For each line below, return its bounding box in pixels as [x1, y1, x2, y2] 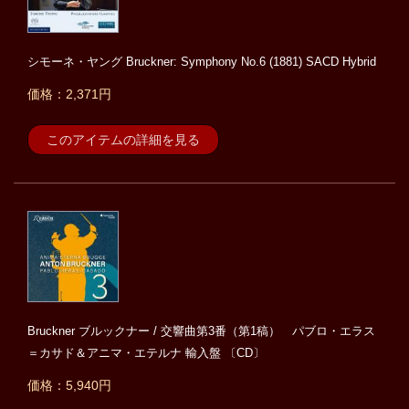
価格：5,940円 [27, 378, 111, 393]
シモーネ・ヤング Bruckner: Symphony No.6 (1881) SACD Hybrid [27, 55, 376, 69]
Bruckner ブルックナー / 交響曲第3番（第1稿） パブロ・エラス [27, 324, 375, 339]
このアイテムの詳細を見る [47, 132, 200, 148]
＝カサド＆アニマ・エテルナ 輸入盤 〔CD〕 [27, 346, 265, 361]
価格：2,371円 [27, 87, 111, 102]
